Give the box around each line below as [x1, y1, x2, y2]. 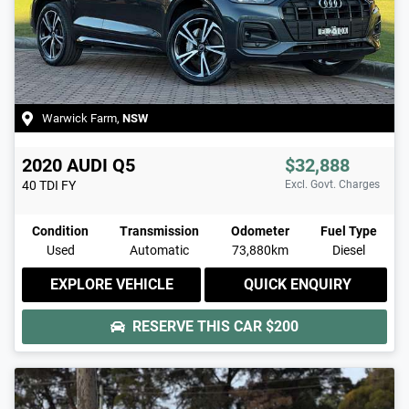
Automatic [130, 242, 190, 257]
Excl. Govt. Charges [285, 177, 380, 191]
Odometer [230, 223, 289, 238]
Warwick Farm [42, 110, 117, 125]
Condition [32, 223, 89, 238]
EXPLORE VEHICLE [49, 275, 173, 293]
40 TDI [22, 177, 58, 193]
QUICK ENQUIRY [244, 275, 351, 293]
